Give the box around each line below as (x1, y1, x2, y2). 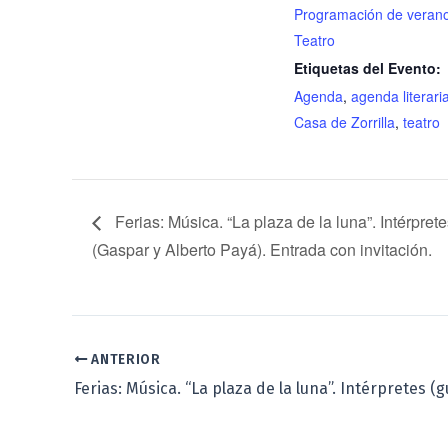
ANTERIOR (87, 350, 161, 368)
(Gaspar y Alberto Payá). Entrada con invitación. (92, 238, 432, 262)
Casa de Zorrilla (294, 111, 395, 132)
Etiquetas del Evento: (294, 57, 441, 78)
